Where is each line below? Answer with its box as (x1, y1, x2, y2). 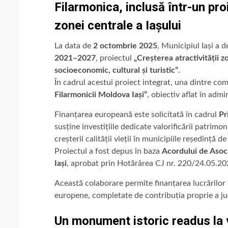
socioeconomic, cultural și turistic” (54, 66, 178, 74)
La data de (54, 41, 93, 50)
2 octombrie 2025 (93, 41, 157, 50)
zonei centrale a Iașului (54, 18, 181, 33)
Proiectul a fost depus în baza (54, 147, 162, 155)
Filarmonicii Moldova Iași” (54, 90, 147, 99)
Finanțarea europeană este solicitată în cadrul (54, 110, 219, 119)
